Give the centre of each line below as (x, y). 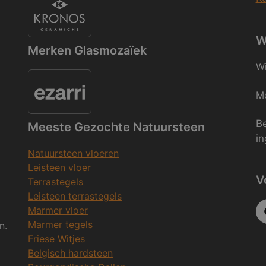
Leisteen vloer (60, 167)
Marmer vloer (58, 210)
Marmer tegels (61, 224)
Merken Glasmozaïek (88, 50)
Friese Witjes (57, 238)
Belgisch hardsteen (71, 253)
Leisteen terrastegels (75, 196)
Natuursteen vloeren (74, 153)
